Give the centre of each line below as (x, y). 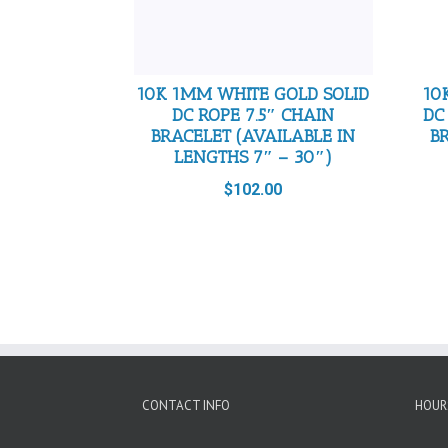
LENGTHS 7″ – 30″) (253, 157)
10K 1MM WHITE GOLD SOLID (253, 94)
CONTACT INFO (186, 405)
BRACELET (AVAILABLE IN (253, 136)
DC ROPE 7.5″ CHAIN (253, 115)
